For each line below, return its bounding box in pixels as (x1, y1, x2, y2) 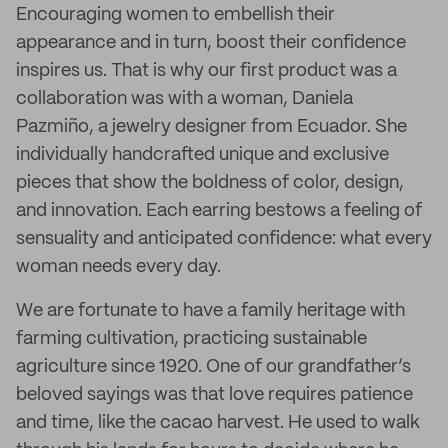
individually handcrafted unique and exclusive (16, 146, 389, 164)
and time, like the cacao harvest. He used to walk (16, 414, 420, 432)
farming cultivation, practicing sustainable (16, 330, 367, 348)
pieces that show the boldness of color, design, (16, 174, 404, 192)
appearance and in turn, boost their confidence (16, 34, 406, 52)
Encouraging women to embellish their (16, 6, 335, 24)
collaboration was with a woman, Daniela (16, 90, 353, 108)
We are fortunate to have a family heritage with (16, 302, 405, 320)
